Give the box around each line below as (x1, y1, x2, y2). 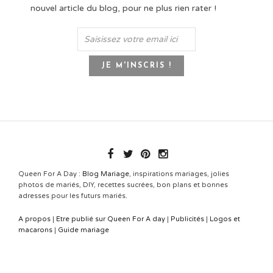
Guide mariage (58, 226, 109, 235)
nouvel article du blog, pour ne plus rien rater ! (30, 2, 216, 13)
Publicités (171, 215, 204, 224)
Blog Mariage (82, 169, 129, 178)
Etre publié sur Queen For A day (56, 215, 165, 224)
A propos (18, 215, 51, 224)
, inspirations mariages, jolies (129, 169, 229, 178)
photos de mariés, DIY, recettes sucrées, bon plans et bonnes (18, 180, 228, 189)
